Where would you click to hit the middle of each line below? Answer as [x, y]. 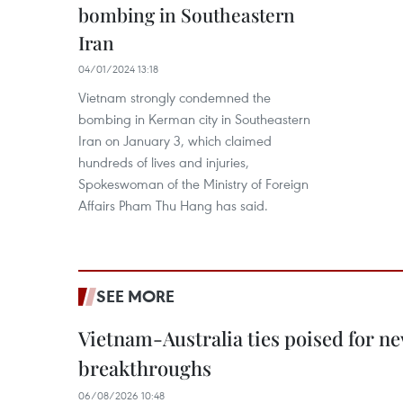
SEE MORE [135, 296]
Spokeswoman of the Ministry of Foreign [193, 184]
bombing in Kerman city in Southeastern [194, 119]
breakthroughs [145, 368]
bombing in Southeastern [187, 15]
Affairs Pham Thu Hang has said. [173, 206]
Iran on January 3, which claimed [175, 141]
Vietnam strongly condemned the [175, 98]
